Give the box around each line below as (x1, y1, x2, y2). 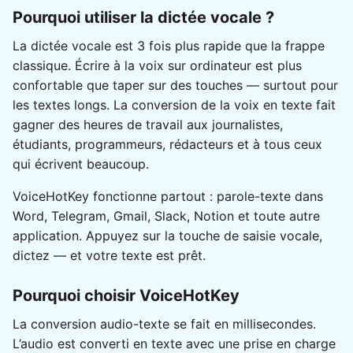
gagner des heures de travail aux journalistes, (13, 116, 283, 132)
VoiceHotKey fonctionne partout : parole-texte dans (13, 188, 323, 204)
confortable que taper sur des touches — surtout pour (13, 76, 338, 93)
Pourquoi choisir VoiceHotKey (13, 285, 240, 305)
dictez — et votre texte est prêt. (13, 247, 206, 263)
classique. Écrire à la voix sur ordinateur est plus (13, 57, 302, 73)
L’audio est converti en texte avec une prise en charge (13, 335, 336, 351)
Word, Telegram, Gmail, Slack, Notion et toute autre (13, 207, 320, 224)
